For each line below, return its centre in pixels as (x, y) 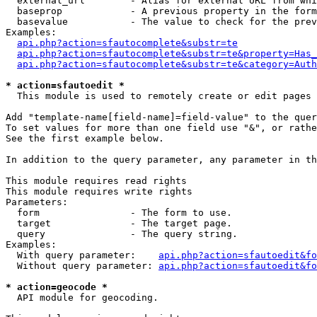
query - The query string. (122, 234)
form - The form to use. (119, 213)
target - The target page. (119, 223)
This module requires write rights (99, 191)
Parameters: (37, 202)
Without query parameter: (82, 266)
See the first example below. (85, 138)
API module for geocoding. (82, 298)
